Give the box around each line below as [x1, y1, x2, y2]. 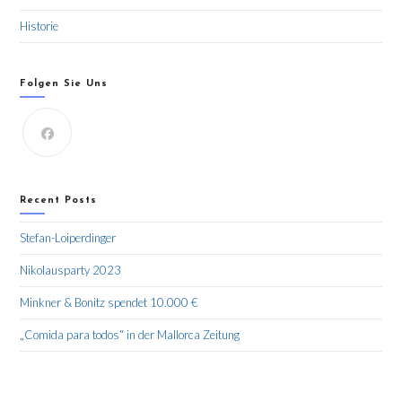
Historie [20, 19, 59, 34]
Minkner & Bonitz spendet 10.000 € [20, 295, 199, 310]
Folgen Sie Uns [20, 79, 109, 90]
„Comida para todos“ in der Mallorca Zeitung [20, 328, 240, 343]
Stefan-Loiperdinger [20, 231, 117, 246]
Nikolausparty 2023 [20, 263, 122, 278]
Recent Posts [20, 196, 98, 206]
